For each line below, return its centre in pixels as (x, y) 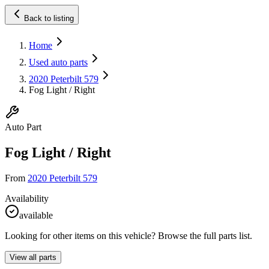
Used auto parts (58, 62)
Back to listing (49, 18)
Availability (27, 198)
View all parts (33, 257)
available (36, 215)
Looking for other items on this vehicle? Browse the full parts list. (128, 235)
